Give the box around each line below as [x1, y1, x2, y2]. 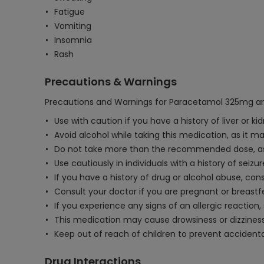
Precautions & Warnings [45, 74, 177, 89]
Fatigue [54, 6, 85, 18]
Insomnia [54, 34, 92, 46]
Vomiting [54, 20, 91, 32]
